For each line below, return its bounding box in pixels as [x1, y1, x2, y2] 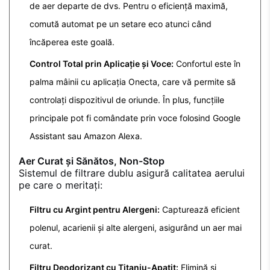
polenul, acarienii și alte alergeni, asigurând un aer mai [30, 222, 242, 233]
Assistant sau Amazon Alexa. [30, 131, 142, 142]
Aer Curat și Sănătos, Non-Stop [19, 155, 165, 168]
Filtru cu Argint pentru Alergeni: [30, 204, 160, 215]
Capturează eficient [160, 204, 240, 215]
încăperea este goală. [30, 37, 115, 48]
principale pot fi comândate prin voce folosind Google [30, 113, 240, 124]
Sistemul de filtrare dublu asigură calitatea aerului [19, 167, 245, 180]
